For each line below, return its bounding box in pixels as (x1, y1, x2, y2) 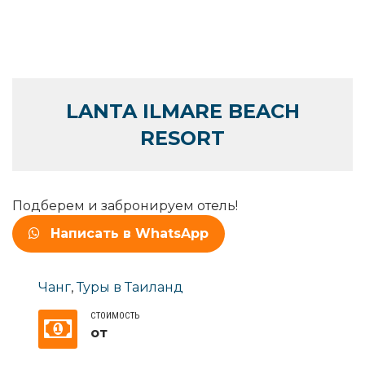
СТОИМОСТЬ (90, 310, 139, 321)
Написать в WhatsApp (51, 225, 209, 241)
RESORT (140, 125, 225, 150)
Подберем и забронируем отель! (12, 197, 238, 213)
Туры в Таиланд (77, 279, 183, 295)
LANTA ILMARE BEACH (65, 99, 300, 123)
